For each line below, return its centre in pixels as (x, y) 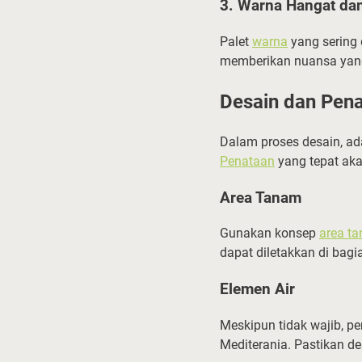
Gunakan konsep (269, 234)
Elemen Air (257, 290)
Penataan (247, 161)
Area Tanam (261, 198)
